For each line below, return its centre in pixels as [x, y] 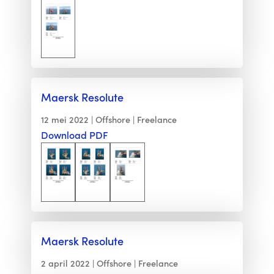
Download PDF [74, 135]
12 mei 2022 [65, 120]
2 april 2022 [65, 263]
